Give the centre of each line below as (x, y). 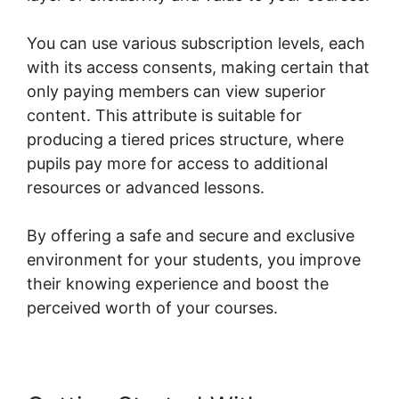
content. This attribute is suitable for (164, 115)
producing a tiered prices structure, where (185, 139)
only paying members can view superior (176, 91)
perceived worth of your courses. (152, 307)
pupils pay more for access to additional (177, 163)
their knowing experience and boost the (178, 283)
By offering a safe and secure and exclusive (191, 235)
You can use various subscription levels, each (196, 43)
